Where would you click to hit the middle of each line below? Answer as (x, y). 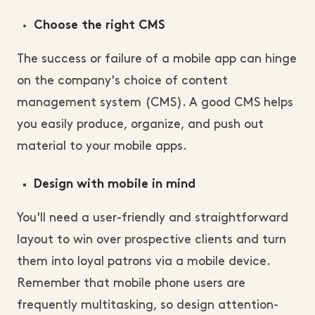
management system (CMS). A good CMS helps (155, 103)
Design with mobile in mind (115, 185)
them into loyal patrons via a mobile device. (143, 262)
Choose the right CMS (99, 26)
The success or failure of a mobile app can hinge (157, 59)
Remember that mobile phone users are (131, 284)
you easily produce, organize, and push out (140, 125)
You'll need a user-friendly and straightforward (153, 218)
